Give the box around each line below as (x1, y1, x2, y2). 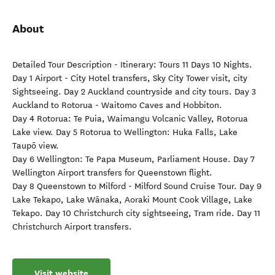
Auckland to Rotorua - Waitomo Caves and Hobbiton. (12, 100, 222, 111)
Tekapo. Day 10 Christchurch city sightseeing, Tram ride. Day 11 (12, 208, 260, 219)
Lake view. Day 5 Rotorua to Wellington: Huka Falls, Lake (12, 127, 238, 138)
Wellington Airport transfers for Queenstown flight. (12, 168, 212, 179)
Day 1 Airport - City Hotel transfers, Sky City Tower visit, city (12, 73, 247, 84)
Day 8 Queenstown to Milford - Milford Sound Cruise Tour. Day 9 (12, 181, 261, 192)
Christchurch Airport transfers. (12, 222, 132, 233)
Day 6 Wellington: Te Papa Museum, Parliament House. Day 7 (12, 154, 255, 165)
